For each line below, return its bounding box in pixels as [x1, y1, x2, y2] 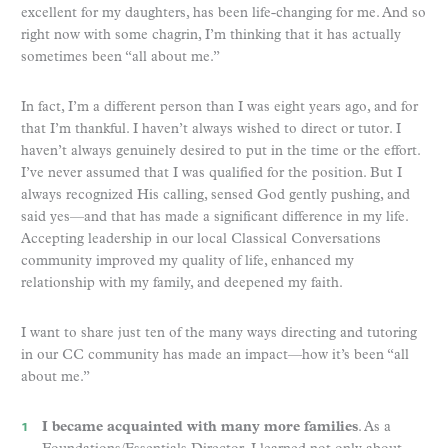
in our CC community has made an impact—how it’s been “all [21, 347, 409, 363]
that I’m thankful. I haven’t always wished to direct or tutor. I [21, 121, 401, 137]
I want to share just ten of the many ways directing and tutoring [21, 325, 417, 341]
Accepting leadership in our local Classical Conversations [21, 231, 381, 247]
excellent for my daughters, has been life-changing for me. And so [21, 5, 426, 21]
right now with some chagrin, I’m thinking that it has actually [21, 27, 401, 43]
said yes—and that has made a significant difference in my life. [21, 209, 408, 225]
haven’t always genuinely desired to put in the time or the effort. [21, 143, 420, 159]
